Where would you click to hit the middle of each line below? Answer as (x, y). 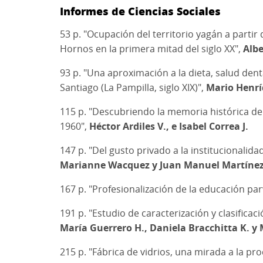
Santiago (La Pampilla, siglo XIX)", (133, 87)
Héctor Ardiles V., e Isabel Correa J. (169, 126)
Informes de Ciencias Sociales (140, 11)
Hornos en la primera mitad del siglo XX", (151, 49)
